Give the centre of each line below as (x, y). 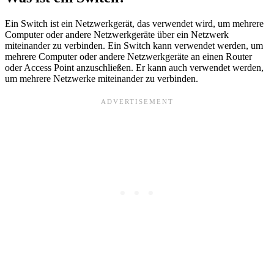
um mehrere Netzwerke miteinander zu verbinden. (102, 79)
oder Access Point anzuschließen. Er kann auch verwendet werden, (134, 68)
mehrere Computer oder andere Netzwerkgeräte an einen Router (128, 57)
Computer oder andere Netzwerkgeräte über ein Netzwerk (117, 35)
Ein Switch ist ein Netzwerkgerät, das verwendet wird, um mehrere (134, 24)
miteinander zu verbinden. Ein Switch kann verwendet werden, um (134, 46)
